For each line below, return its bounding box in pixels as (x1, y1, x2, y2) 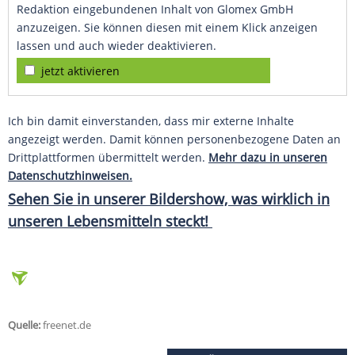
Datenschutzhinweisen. (8, 168, 132, 184)
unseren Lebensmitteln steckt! (8, 212, 212, 231)
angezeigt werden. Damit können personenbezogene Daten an (8, 132, 341, 147)
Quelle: (8, 318, 40, 333)
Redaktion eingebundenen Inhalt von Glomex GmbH (17, 2, 293, 17)
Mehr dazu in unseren (208, 150, 327, 166)
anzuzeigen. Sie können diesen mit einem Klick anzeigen (17, 20, 318, 36)
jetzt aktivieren (41, 63, 120, 79)
